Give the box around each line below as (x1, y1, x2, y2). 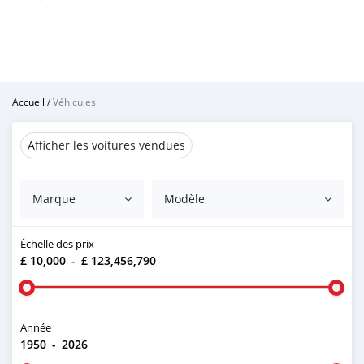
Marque (32, 191, 76, 206)
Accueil (12, 95, 45, 108)
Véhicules (53, 95, 96, 108)
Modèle (164, 191, 206, 206)
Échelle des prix (20, 236, 94, 251)
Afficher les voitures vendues (28, 137, 185, 153)
